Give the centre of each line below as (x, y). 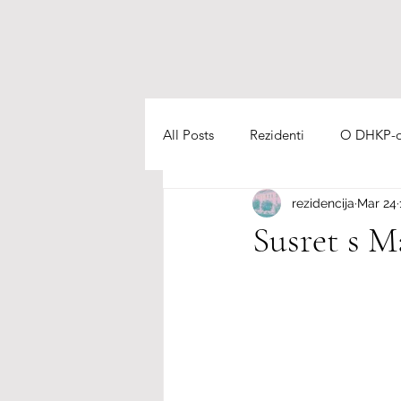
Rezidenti (277, 134)
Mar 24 (377, 203)
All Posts (188, 134)
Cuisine (221, 206)
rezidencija (323, 203)
